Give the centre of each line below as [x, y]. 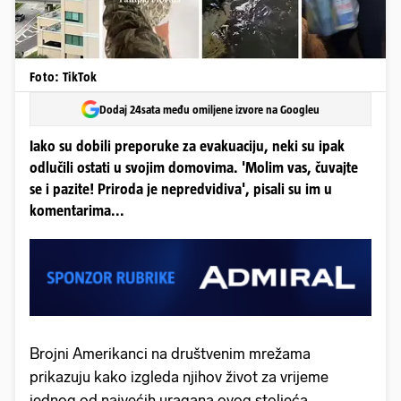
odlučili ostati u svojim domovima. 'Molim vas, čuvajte [194, 168]
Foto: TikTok [63, 77]
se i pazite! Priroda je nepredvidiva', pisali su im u [181, 189]
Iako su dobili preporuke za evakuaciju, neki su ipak [187, 146]
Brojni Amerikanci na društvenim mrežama [170, 353]
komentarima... [77, 211]
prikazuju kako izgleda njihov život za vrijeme [179, 376]
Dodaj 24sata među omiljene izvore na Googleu [209, 109]
